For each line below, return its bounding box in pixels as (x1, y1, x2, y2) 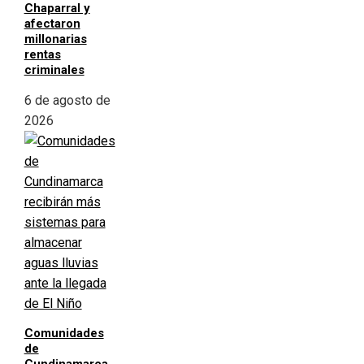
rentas (24, 47, 61, 63)
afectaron (24, 16, 80, 32)
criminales (24, 63, 84, 78)
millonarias (24, 32, 87, 47)
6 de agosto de (24, 93, 110, 109)
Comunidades (24, 326, 104, 341)
